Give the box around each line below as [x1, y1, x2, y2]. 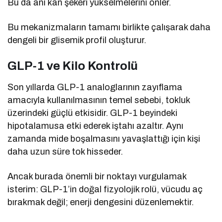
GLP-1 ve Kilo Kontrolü [7, 59, 138, 73]
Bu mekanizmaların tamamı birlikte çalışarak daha [7, 22, 211, 33]
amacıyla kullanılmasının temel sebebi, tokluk [7, 95, 190, 106]
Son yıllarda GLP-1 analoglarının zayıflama [7, 82, 183, 93]
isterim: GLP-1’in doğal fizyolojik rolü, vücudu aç [7, 184, 203, 195]
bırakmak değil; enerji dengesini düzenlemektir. [7, 197, 194, 208]
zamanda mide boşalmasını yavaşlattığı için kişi [7, 134, 201, 144]
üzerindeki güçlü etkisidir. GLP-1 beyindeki [7, 108, 178, 118]
